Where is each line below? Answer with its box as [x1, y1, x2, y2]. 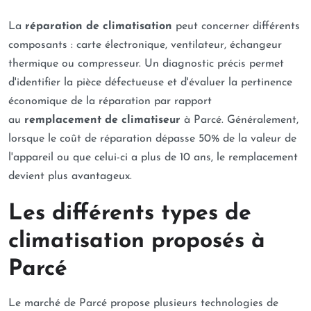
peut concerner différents [172, 21, 300, 32]
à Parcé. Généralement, [180, 115, 299, 126]
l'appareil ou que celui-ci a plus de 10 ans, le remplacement [8, 152, 298, 163]
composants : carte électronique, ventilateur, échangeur [8, 40, 282, 51]
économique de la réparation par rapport [8, 96, 212, 107]
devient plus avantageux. [8, 171, 132, 182]
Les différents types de [8, 203, 251, 225]
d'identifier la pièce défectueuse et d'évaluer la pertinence [8, 77, 292, 88]
